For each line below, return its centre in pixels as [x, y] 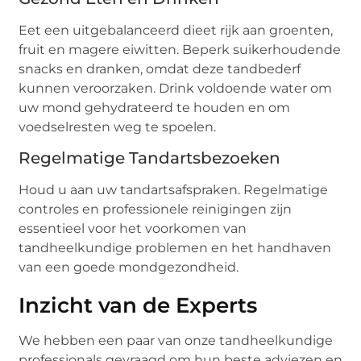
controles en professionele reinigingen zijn [156, 210]
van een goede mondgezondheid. [129, 268]
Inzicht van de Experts [138, 306]
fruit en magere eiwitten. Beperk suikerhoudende [180, 50]
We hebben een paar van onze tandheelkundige [176, 341]
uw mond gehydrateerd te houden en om [155, 108]
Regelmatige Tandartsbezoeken [150, 158]
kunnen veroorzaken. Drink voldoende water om [176, 89]
